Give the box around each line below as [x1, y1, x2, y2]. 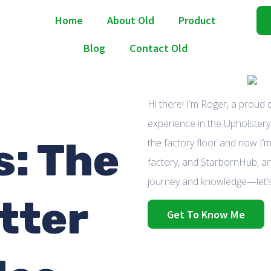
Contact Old [129, 41, 188, 55]
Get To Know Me [167, 207, 245, 222]
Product [178, 13, 216, 27]
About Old [106, 13, 154, 27]
